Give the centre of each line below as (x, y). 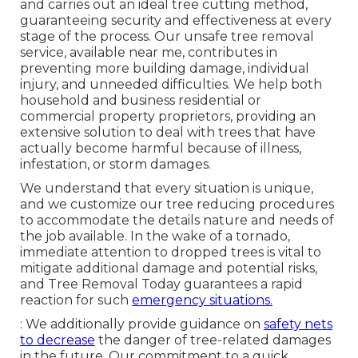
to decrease (57, 340)
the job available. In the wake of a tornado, (155, 236)
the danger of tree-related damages (213, 340)
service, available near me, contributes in (148, 52)
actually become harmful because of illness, (160, 148)
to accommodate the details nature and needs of (177, 220)
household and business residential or (140, 100)
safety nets (298, 324)
